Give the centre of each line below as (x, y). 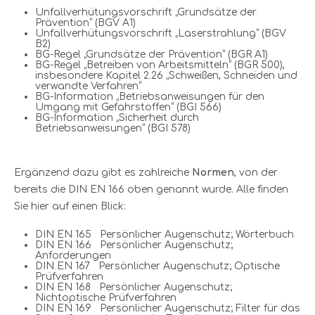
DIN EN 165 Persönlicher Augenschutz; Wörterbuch (165, 234)
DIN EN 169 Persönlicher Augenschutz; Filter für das (168, 308)
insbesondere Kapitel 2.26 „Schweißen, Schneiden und (166, 75)
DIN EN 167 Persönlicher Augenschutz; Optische (157, 266)
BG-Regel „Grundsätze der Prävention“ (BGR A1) (152, 54)
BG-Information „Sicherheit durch (117, 117)
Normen (213, 172)
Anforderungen (73, 255)
